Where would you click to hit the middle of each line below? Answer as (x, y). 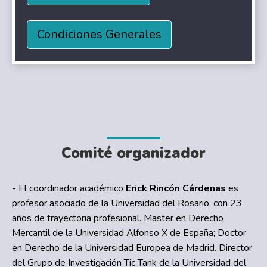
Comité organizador (133, 153)
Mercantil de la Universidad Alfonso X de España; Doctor (129, 233)
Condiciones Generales (100, 34)
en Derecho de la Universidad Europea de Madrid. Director (132, 248)
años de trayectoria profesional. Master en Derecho (118, 218)
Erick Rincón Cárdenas (177, 189)
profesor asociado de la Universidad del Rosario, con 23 (127, 204)
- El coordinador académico (69, 189)
